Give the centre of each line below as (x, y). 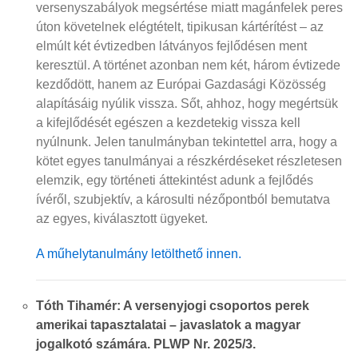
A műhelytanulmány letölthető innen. (139, 254)
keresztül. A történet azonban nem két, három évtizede (188, 65)
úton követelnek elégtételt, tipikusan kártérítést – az (180, 27)
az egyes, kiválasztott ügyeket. (122, 219)
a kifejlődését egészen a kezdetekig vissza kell (168, 123)
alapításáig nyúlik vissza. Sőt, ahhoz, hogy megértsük (187, 103)
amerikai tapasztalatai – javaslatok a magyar (168, 325)
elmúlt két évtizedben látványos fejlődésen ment (171, 46)
